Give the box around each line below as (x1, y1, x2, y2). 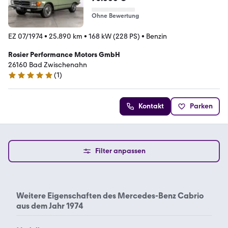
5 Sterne (8, 75, 35, 83)
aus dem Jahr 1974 (16, 201, 83, 211)
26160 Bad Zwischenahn (8, 60, 87, 69)
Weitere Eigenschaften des (16, 190, 116, 201)
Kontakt (138, 101, 164, 110)
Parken (190, 101, 213, 110)
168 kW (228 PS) (89, 32, 140, 41)
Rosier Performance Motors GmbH (8, 50, 120, 59)
